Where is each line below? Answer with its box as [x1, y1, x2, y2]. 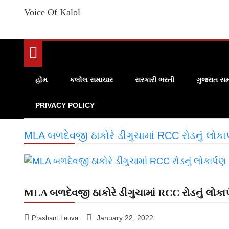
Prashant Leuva [32, 214, 78, 222]
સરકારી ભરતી [135, 76, 174, 84]
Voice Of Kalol [24, 7, 80, 18]
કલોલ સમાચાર [70, 76, 113, 84]
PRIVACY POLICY [35, 101, 95, 110]
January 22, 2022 [97, 214, 153, 222]
